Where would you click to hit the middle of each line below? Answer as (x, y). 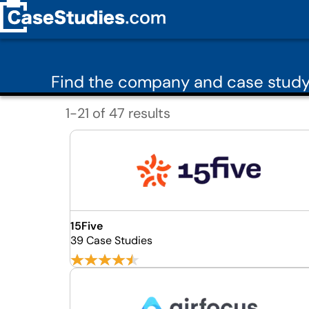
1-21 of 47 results (118, 113)
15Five (86, 226)
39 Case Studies (111, 240)
